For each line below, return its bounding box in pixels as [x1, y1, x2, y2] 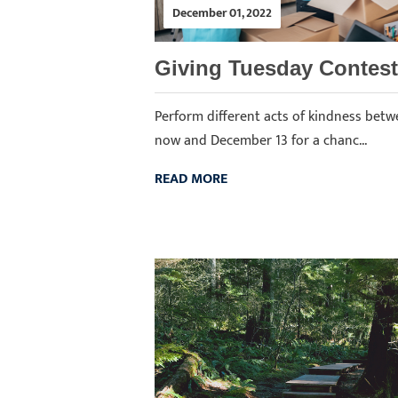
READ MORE [155, 167, 227, 191]
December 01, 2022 [172, 3, 272, 23]
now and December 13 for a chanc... [155, 129, 367, 153]
